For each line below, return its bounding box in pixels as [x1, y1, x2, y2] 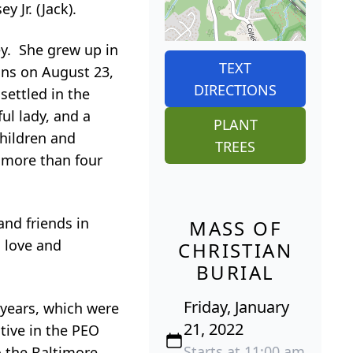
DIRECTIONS [194, 80, 277, 99]
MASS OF [189, 214, 282, 241]
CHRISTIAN [178, 236, 292, 263]
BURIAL [195, 258, 275, 285]
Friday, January [184, 295, 290, 318]
